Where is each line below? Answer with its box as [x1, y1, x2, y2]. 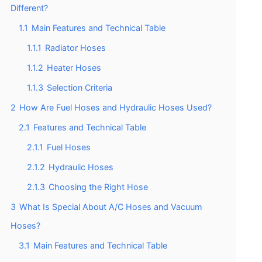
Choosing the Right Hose [49, 181, 148, 192]
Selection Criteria [47, 82, 112, 92]
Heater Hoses [47, 62, 101, 73]
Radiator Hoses [45, 42, 106, 53]
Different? [11, 2, 48, 13]
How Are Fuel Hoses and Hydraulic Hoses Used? [19, 102, 212, 112]
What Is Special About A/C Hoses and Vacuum [19, 201, 202, 212]
